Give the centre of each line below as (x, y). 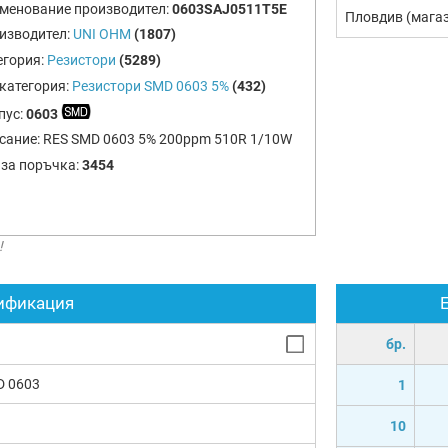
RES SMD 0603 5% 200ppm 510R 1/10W (167, 139)
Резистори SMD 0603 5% (150, 85)
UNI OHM (101, 34)
